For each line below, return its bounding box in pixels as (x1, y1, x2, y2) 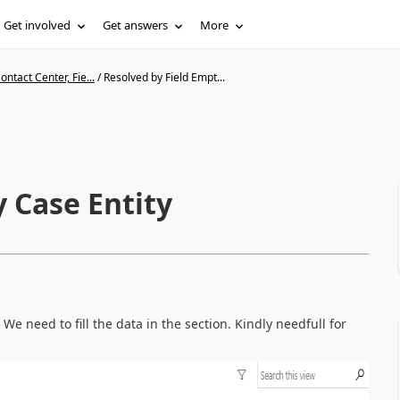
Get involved (4, 17, 71, 33)
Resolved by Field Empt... (103, 70, 225, 85)
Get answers (103, 17, 169, 33)
